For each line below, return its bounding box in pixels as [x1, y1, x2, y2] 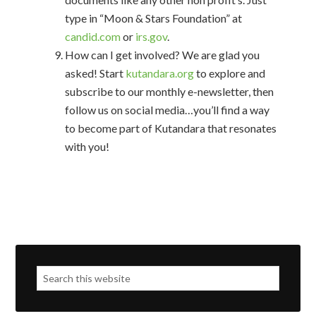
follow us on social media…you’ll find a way [65, 103, 270, 116]
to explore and [194, 66, 266, 80]
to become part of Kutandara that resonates [65, 121, 277, 135]
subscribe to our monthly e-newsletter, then [65, 85, 274, 98]
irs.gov [135, 30, 168, 43]
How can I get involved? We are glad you [65, 48, 260, 61]
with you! [65, 140, 110, 153]
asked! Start [65, 66, 126, 80]
